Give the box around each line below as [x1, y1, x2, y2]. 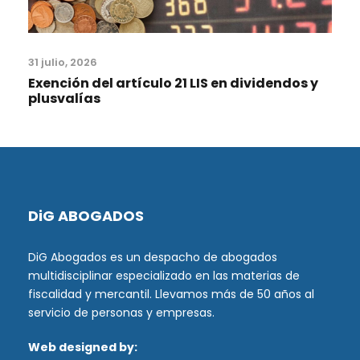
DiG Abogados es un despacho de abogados [28, 249, 277, 266]
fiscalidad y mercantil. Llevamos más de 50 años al [28, 286, 314, 303]
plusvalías [28, 89, 100, 108]
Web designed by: [28, 339, 137, 356]
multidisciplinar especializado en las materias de [28, 268, 300, 284]
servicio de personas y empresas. [28, 305, 215, 321]
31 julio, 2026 [28, 55, 97, 71]
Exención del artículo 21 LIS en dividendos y [28, 74, 318, 93]
